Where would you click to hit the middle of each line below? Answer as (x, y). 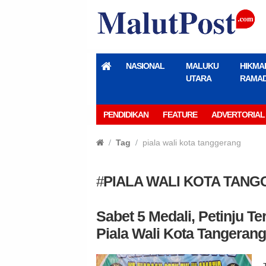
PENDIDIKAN (126, 114)
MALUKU (202, 66)
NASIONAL (145, 66)
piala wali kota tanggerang (192, 142)
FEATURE (180, 114)
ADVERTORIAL (238, 114)
